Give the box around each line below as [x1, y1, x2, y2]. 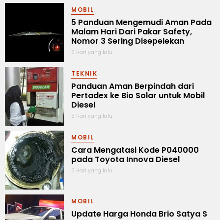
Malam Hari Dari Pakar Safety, [71, 26, 192, 37]
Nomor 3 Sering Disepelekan [71, 35, 184, 47]
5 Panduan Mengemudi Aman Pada [71, 16, 212, 28]
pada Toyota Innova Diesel [71, 153, 180, 165]
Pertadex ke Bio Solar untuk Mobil [71, 89, 205, 101]
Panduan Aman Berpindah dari [71, 80, 194, 92]
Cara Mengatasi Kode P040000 [71, 144, 199, 156]
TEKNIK [71, 69, 97, 78]
